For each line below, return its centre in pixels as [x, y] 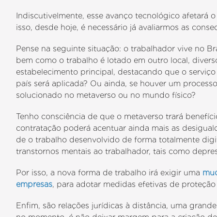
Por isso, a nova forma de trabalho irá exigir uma [109, 173]
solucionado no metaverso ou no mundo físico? [106, 95]
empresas [34, 184]
